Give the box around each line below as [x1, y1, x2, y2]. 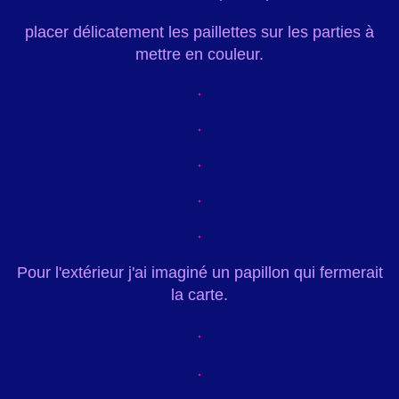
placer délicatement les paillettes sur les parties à [25, 23, 374, 42]
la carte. [171, 286, 228, 305]
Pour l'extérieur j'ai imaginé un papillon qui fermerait [16, 264, 383, 282]
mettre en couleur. [135, 45, 264, 64]
